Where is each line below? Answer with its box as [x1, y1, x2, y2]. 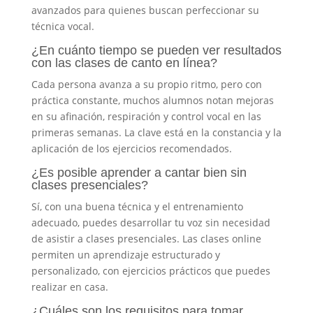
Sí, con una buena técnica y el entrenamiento [31, 199, 243, 213]
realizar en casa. [31, 279, 108, 293]
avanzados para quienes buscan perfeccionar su [31, 3, 259, 17]
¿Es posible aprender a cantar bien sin [31, 165, 247, 180]
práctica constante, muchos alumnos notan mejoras [31, 93, 274, 107]
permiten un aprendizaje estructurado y [31, 247, 220, 261]
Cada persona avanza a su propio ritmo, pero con [31, 77, 262, 91]
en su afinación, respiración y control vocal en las [31, 109, 261, 123]
